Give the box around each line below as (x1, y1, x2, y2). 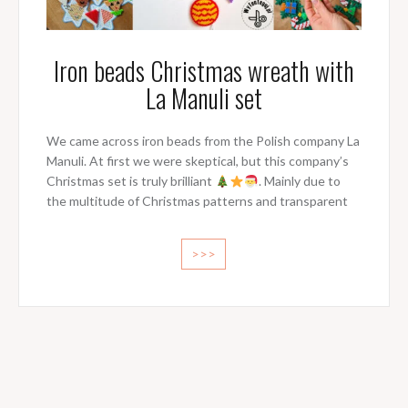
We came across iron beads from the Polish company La (46, 133, 360, 149)
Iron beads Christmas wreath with (53, 52, 354, 90)
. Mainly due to (258, 173, 341, 189)
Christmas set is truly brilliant (46, 173, 215, 189)
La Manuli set (145, 79, 262, 117)
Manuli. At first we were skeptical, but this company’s (46, 153, 349, 169)
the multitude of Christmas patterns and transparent (46, 193, 348, 209)
